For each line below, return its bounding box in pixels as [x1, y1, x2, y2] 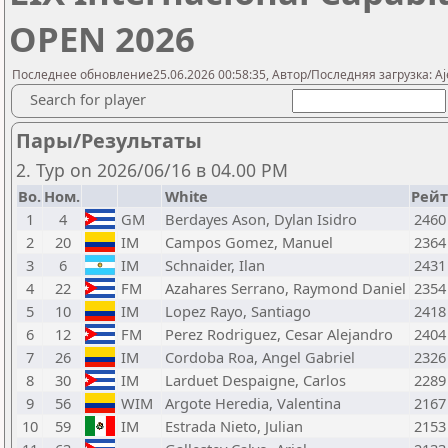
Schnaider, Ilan [165, 255, 265, 275]
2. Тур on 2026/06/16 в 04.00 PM [16, 158, 288, 182]
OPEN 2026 [9, 15, 195, 62]
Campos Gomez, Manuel [165, 232, 333, 252]
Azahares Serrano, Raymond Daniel [165, 278, 406, 298]
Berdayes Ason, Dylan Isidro [165, 209, 357, 229]
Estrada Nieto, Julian [165, 416, 303, 436]
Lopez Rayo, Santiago [165, 301, 311, 321]
